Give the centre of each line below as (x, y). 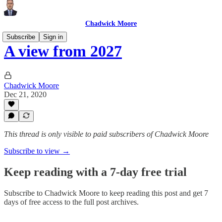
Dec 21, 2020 (25, 94)
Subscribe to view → (37, 151)
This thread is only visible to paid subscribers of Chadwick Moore (106, 134)
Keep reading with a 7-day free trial (95, 172)
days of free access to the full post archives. (71, 202)
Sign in (53, 37)
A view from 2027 (63, 51)
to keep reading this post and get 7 (155, 193)
